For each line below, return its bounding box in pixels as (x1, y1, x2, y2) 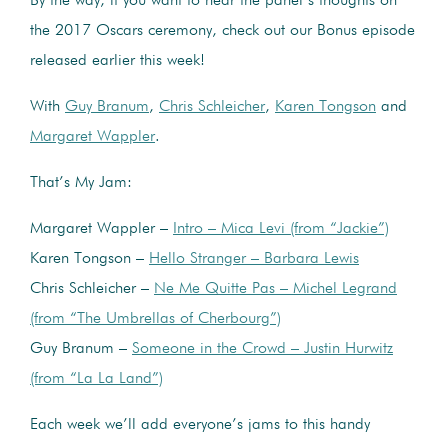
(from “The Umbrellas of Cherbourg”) (30, 310, 281, 327)
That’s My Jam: (30, 174, 132, 191)
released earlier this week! (30, 52, 205, 69)
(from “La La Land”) (30, 370, 163, 387)
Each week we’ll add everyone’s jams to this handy (30, 416, 370, 433)
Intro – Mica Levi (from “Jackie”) (173, 220, 389, 237)
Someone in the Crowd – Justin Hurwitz (132, 340, 393, 357)
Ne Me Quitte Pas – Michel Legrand (154, 280, 397, 297)
